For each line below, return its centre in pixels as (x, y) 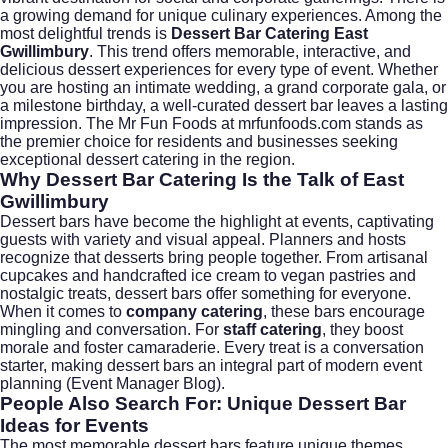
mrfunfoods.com (294, 123)
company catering (194, 311)
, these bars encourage (344, 311)
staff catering (272, 329)
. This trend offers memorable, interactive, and (250, 51)
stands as (387, 123)
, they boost (362, 329)
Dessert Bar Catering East (269, 33)
